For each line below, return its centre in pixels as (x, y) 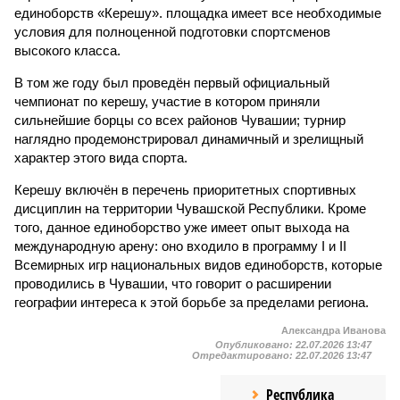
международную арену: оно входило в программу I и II (180, 246)
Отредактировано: (244, 355)
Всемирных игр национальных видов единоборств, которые (198, 265)
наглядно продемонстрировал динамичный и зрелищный (189, 139)
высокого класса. (67, 50)
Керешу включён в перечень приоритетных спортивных (185, 190)
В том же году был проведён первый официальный (172, 83)
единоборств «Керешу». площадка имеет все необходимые (198, 13)
